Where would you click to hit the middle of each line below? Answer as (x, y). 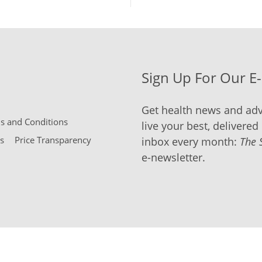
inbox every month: (191, 142)
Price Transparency (53, 139)
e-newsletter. (173, 157)
